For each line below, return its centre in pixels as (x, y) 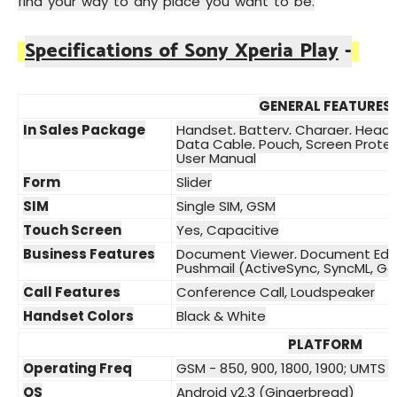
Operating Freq (78, 369)
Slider (194, 183)
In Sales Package (84, 130)
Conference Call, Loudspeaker (276, 292)
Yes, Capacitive (228, 230)
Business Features (89, 254)
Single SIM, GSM (226, 206)
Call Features (72, 292)
